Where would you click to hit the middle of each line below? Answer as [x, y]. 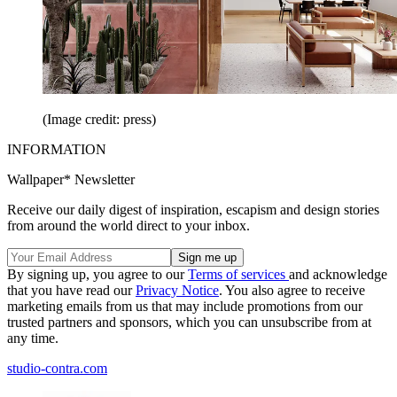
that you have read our [71, 290]
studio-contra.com [57, 368]
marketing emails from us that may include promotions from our [185, 306]
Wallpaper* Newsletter [71, 179]
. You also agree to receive [292, 290]
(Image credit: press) [99, 119]
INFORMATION [57, 149]
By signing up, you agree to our [97, 274]
